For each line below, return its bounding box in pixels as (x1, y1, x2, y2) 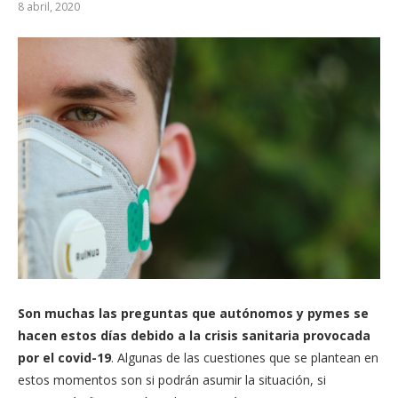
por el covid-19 (18, 348, 111, 366)
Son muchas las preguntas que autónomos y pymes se (18, 304, 369, 322)
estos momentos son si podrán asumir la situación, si (18, 370, 326, 388)
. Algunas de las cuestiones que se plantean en (111, 348, 378, 366)
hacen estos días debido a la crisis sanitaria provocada (18, 326, 370, 344)
